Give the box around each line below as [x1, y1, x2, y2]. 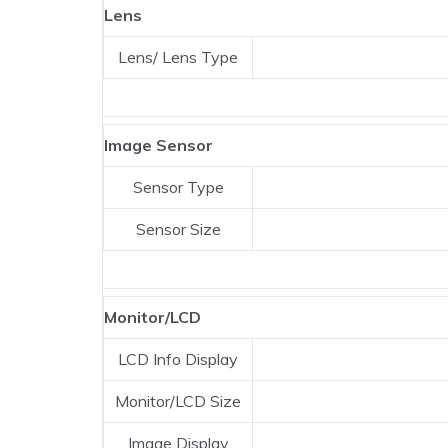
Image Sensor [104, 135, 213, 156]
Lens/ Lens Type [118, 47, 238, 68]
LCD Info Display [118, 349, 238, 370]
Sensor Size [135, 219, 221, 240]
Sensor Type [132, 177, 224, 198]
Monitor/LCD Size [115, 391, 241, 412]
